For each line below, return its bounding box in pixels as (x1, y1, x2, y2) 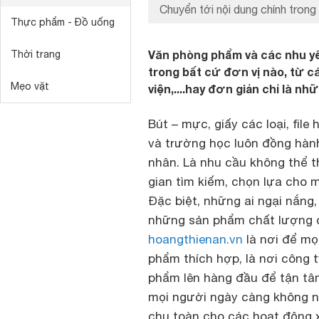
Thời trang (11, 48, 61, 60)
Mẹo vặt (11, 80, 49, 92)
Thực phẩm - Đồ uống (11, 16, 115, 28)
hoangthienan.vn (148, 232, 243, 246)
